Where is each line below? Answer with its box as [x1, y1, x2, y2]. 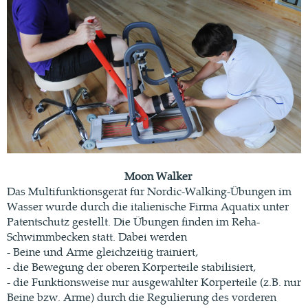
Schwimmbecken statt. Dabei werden [7, 228, 187, 245]
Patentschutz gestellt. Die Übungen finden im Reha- [7, 213, 260, 230]
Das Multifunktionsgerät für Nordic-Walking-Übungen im [7, 183, 291, 199]
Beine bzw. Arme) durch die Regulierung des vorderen [7, 289, 276, 305]
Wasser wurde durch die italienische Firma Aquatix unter [7, 198, 289, 214]
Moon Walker [116, 168, 192, 184]
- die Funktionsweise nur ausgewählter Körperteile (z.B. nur [7, 274, 301, 290]
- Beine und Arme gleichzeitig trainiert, [7, 243, 198, 260]
